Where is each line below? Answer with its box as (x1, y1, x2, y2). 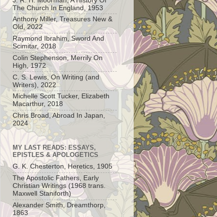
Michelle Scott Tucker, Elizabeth (13, 93, 109, 100)
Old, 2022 (13, 23, 43, 31)
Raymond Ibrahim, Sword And (13, 35, 104, 43)
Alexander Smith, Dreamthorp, (13, 201, 106, 209)
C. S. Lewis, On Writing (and (13, 73, 99, 81)
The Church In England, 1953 (13, 4, 103, 12)
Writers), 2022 (13, 81, 56, 89)
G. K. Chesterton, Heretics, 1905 (13, 163, 112, 170)
